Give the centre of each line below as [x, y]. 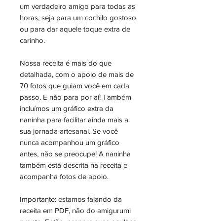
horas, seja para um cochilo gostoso [78, 18]
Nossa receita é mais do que [66, 63]
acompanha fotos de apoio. [64, 176]
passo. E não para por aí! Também [75, 97]
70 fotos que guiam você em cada [74, 86]
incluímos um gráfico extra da [67, 108]
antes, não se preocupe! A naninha [75, 154]
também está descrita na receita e [74, 165]
